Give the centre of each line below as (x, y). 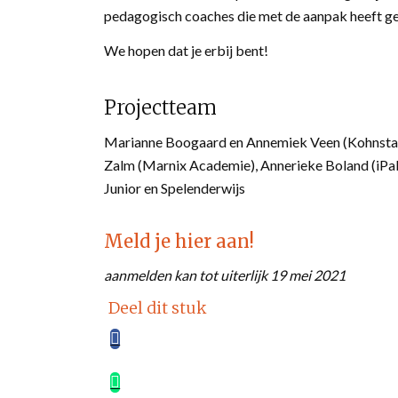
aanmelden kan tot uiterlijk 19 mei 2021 (225, 275)
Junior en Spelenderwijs (175, 188)
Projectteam (161, 107)
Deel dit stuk (158, 307)
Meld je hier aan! (179, 242)
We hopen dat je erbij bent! (187, 51)
